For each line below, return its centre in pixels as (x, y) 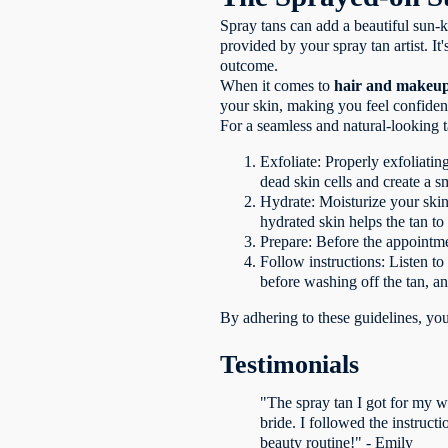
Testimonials (290, 364)
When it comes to (277, 85)
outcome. (249, 65)
